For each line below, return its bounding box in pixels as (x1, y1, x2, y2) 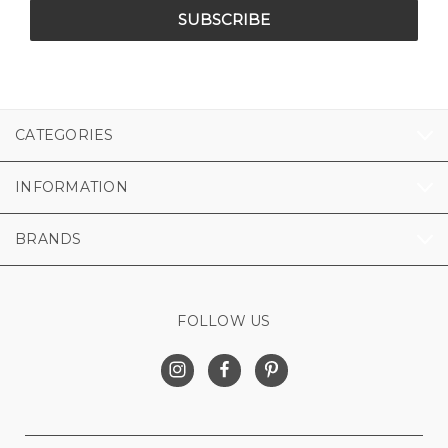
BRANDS (15, 230, 82, 248)
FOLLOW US (177, 312, 271, 330)
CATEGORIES (15, 126, 114, 144)
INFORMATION (15, 178, 128, 196)
